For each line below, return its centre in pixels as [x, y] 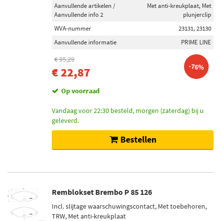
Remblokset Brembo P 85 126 [102, 192]
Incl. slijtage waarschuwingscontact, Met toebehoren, [129, 206]
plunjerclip [197, 15]
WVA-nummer [73, 28]
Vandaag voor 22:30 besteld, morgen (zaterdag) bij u [128, 110]
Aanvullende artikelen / [85, 6]
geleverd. [65, 120]
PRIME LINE [196, 42]
